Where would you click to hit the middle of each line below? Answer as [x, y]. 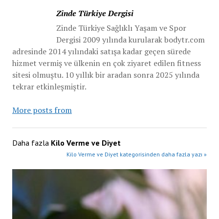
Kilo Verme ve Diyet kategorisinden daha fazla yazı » [137, 154]
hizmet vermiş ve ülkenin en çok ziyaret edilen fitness [106, 63]
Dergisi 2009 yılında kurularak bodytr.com [130, 40]
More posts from [42, 110]
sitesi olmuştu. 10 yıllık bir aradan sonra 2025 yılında [106, 75]
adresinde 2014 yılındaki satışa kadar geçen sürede [101, 51]
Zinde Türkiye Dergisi [95, 13]
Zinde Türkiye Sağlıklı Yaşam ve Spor [121, 28]
